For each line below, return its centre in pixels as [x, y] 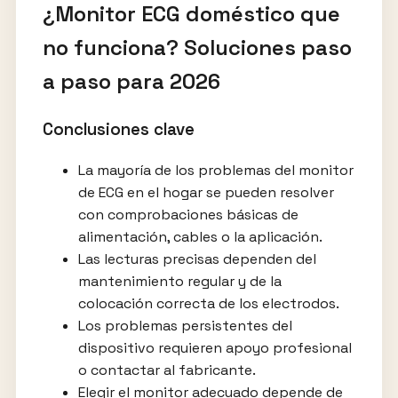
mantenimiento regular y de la [179, 281]
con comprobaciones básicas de [188, 214]
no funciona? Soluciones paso [197, 48]
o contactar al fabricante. [167, 370]
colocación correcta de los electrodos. [208, 303]
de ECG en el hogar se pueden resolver [206, 192]
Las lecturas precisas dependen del [197, 259]
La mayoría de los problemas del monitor [215, 170]
